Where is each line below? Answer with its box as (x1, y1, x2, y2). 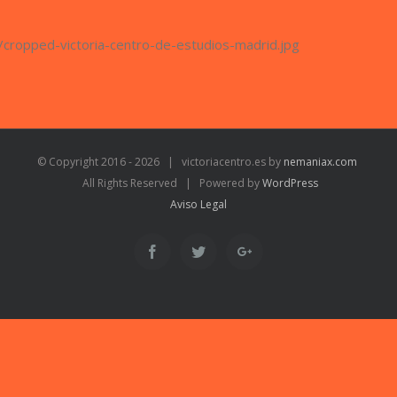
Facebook (159, 244, 214, 258)
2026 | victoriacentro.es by (135, 154, 281, 169)
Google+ (251, 244, 300, 258)
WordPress (261, 175, 318, 191)
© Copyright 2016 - (37, 154, 135, 169)
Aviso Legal (170, 197, 227, 212)
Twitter (205, 244, 245, 258)
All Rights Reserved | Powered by (79, 175, 262, 191)
